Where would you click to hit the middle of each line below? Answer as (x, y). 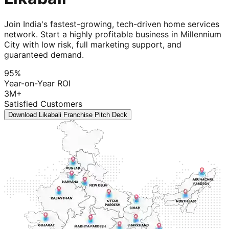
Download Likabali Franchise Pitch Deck (68, 115)
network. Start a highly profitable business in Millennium (113, 35)
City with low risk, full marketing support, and (93, 45)
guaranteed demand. (44, 55)
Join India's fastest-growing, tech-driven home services (112, 24)
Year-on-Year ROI (37, 84)
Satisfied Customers (43, 104)
